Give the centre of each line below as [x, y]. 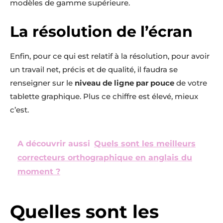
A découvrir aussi [54, 144]
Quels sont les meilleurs [145, 144]
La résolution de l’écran [101, 32]
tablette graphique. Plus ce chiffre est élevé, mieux [104, 96]
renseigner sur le [41, 83]
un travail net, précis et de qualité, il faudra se [94, 69]
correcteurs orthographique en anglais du [105, 158]
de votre [191, 83]
